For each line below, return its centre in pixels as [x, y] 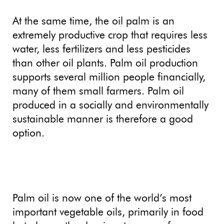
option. [28, 134]
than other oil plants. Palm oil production [105, 64]
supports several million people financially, [109, 78]
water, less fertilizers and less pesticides [101, 50]
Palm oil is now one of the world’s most [102, 199]
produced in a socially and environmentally [110, 106]
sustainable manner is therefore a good [103, 120]
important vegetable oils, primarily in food [108, 213]
